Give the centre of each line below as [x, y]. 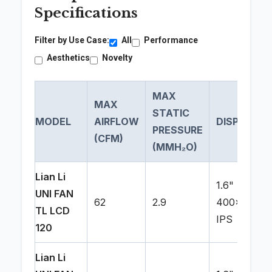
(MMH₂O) [175, 147]
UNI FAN [54, 194]
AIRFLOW [116, 122]
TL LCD [53, 211]
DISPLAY [237, 122]
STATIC [171, 113]
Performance [171, 40]
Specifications [86, 13]
